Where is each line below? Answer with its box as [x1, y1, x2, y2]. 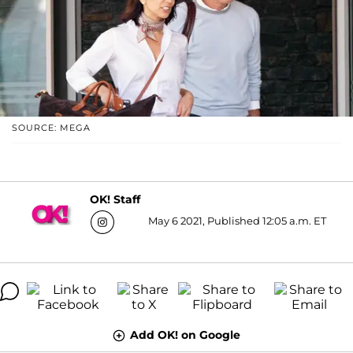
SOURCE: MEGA [12, 121, 91, 133]
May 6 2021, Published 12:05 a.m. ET [147, 214, 326, 227]
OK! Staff [89, 192, 140, 207]
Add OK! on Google [130, 327, 240, 342]
